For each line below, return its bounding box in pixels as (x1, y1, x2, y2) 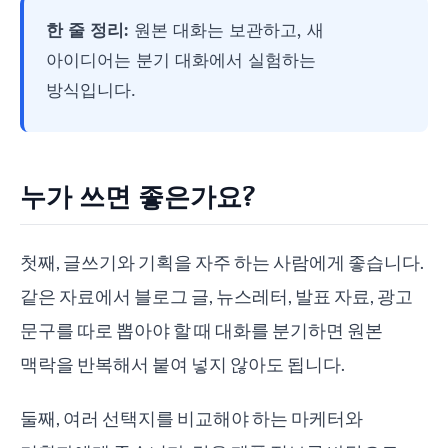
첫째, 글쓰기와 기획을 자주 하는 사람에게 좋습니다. (20, 251, 424, 273)
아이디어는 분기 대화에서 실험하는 (46, 47, 316, 71)
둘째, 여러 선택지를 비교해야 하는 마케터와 (20, 407, 363, 429)
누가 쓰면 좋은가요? (20, 178, 255, 214)
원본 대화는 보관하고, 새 (129, 17, 324, 41)
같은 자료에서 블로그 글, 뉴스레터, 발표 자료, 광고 (20, 285, 413, 307)
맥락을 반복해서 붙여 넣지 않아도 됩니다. (20, 353, 345, 375)
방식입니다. (46, 77, 136, 101)
